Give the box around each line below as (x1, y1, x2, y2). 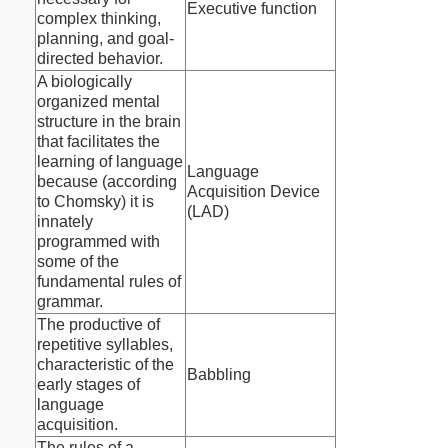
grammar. (37, 293, 103, 311)
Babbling (187, 366, 251, 384)
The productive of (37, 316, 160, 334)
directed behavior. (37, 50, 163, 68)
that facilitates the (37, 133, 160, 151)
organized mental (37, 93, 160, 111)
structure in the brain (37, 113, 181, 131)
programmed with (37, 233, 160, 251)
